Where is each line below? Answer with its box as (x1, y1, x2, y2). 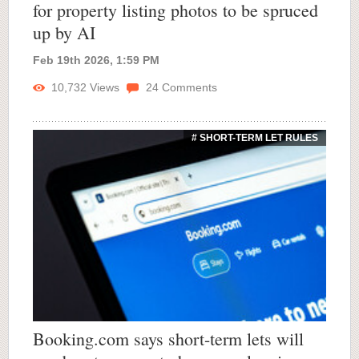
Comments (159, 81, 217, 95)
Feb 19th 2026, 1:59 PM (33, 54, 159, 67)
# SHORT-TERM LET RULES (192, 132, 318, 144)
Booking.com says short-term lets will (33, 326, 304, 350)
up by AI (33, 21, 95, 45)
